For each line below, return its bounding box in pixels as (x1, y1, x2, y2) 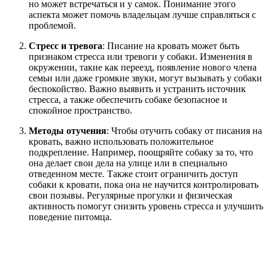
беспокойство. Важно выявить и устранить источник (29, 84, 246, 95)
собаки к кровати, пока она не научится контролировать (29, 179, 258, 190)
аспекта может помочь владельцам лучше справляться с (29, 10, 256, 20)
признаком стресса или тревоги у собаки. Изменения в (29, 51, 252, 62)
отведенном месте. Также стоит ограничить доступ (29, 169, 238, 179)
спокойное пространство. (29, 105, 132, 116)
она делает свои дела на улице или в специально (29, 158, 227, 169)
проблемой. (29, 20, 76, 31)
